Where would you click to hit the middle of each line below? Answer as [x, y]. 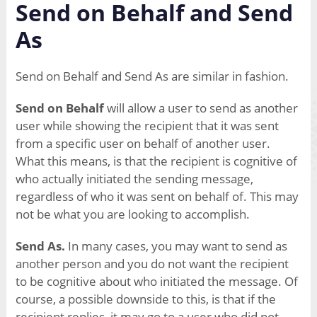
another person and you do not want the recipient [152, 264]
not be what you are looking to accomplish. [132, 214]
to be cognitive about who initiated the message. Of [156, 282]
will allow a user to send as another [201, 108]
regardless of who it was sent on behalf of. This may [157, 197]
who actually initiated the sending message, [134, 179]
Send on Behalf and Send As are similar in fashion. [152, 76]
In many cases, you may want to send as [176, 246]
